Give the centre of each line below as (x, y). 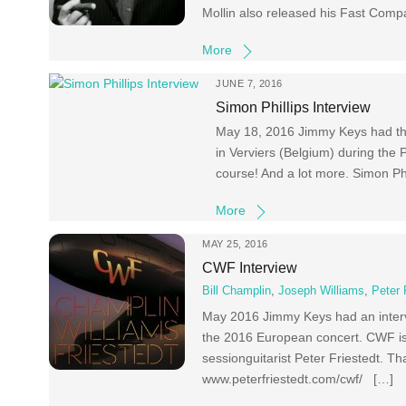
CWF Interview (250, 267)
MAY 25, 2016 (235, 244)
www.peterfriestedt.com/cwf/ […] (298, 378)
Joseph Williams (322, 291)
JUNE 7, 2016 (249, 84)
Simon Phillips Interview (294, 106)
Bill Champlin (237, 291)
